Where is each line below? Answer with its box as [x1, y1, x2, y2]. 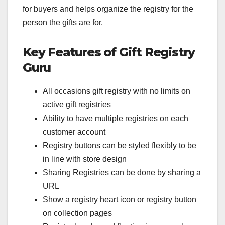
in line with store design [43, 155, 127, 164]
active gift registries [43, 100, 111, 109]
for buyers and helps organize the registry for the [23, 5, 193, 14]
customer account [43, 128, 105, 137]
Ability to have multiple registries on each [43, 114, 188, 123]
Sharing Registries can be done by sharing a [43, 168, 201, 177]
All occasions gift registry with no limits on [43, 87, 190, 96]
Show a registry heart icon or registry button [43, 195, 196, 204]
